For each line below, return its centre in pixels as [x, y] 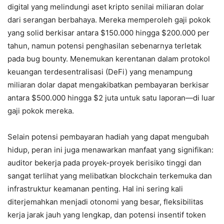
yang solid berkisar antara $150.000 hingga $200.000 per [108, 32]
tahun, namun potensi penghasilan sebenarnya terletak [104, 45]
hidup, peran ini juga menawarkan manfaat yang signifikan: [110, 149]
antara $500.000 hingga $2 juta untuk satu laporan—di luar [111, 97]
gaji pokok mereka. [41, 110]
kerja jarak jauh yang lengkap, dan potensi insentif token [107, 214]
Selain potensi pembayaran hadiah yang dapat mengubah [108, 136]
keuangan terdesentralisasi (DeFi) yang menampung [100, 71]
